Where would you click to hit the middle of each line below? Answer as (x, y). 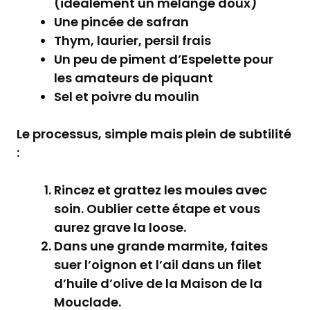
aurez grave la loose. (120, 227)
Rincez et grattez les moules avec (161, 190)
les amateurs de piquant (134, 77)
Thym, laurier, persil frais (133, 40)
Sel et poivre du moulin (127, 96)
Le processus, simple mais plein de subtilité (154, 134)
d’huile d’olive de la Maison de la (158, 283)
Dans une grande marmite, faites (161, 246)
